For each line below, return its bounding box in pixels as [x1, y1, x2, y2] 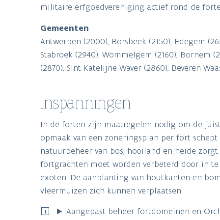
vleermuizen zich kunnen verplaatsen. [40, 185, 183, 196]
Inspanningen [40, 93, 131, 113]
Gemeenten [40, 23, 89, 34]
